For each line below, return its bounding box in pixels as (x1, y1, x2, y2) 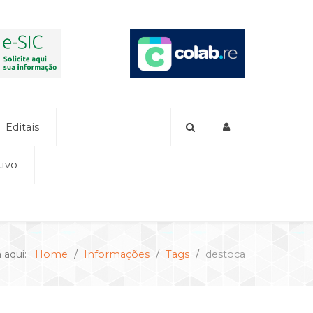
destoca (205, 247, 245, 261)
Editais (5, 120, 40, 133)
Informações (84, 247, 150, 261)
